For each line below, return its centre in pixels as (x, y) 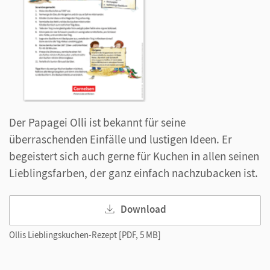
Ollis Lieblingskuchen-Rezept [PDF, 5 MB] (85, 234)
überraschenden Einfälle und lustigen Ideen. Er (121, 139)
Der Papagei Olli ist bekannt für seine (97, 122)
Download (143, 209)
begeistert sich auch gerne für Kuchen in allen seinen (134, 156)
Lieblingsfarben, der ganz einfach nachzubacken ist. (135, 173)
